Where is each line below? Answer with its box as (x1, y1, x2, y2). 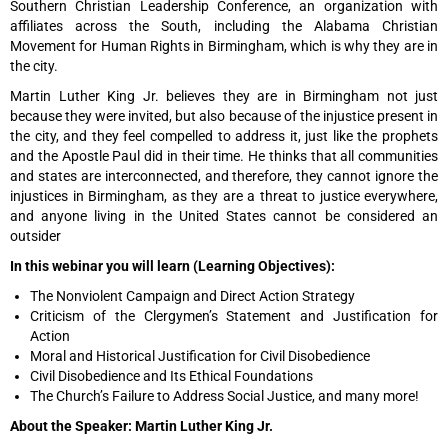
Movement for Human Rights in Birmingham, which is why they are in (10, 37, 438, 54)
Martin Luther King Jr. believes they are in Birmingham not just (10, 87, 438, 104)
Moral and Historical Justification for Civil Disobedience (30, 347, 370, 364)
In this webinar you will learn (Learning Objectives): (10, 257, 335, 274)
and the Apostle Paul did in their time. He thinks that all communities (10, 147, 438, 164)
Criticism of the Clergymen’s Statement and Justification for (30, 307, 438, 324)
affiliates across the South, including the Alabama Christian (10, 17, 438, 34)
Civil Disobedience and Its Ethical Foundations (30, 367, 313, 384)
